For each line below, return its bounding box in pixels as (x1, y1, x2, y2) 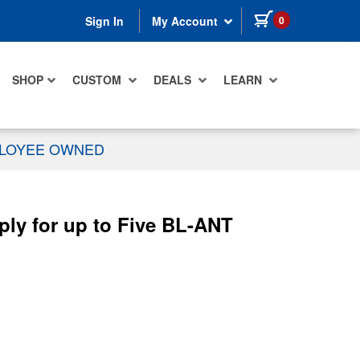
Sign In (85, 13, 124, 30)
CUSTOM (72, 72, 125, 88)
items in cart (289, 9, 357, 25)
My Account (152, 13, 221, 30)
